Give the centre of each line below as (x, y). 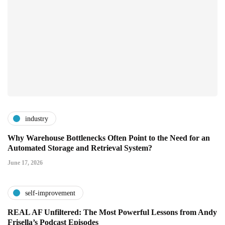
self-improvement (50, 193)
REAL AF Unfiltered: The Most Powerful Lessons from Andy (112, 212)
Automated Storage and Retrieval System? (80, 148)
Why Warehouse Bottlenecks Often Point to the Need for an (109, 138)
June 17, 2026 (25, 163)
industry (37, 119)
